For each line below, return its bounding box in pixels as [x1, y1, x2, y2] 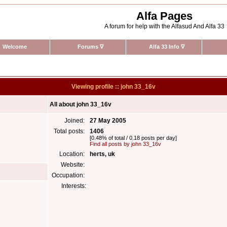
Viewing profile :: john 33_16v [71, 83, 156, 90]
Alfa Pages [136, 10, 193, 22]
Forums [78, 44, 100, 50]
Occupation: [52, 172, 86, 179]
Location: [59, 150, 86, 158]
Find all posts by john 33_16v [90, 141, 161, 147]
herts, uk [90, 150, 115, 158]
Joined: [64, 117, 86, 124]
